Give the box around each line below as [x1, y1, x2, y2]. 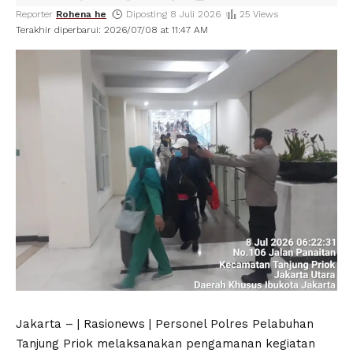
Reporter [16, 9, 53, 20]
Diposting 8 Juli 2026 [125, 9, 221, 20]
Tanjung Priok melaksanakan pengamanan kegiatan [16, 336, 315, 351]
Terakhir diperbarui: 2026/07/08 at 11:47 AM [16, 24, 208, 35]
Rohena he [56, 9, 107, 20]
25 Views [239, 9, 278, 20]
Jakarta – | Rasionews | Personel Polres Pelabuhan [16, 317, 314, 331]
